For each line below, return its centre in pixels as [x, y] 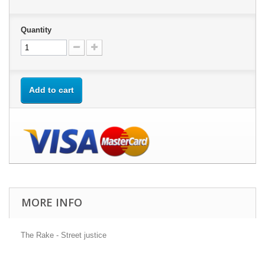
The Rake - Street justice [64, 235]
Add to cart [51, 90]
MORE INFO [52, 203]
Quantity [36, 30]
